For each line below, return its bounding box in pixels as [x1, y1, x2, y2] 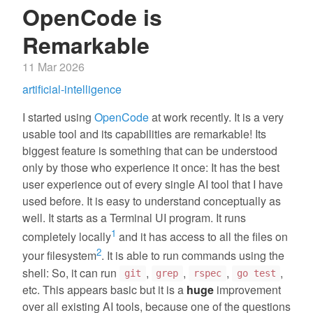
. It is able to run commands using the [101, 247, 284, 264]
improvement [214, 281, 281, 298]
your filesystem [22, 247, 96, 264]
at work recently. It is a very [149, 109, 284, 125]
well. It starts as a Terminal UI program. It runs [22, 210, 246, 226]
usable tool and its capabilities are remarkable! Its [22, 126, 266, 142]
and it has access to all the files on [116, 228, 288, 245]
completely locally [22, 228, 111, 245]
